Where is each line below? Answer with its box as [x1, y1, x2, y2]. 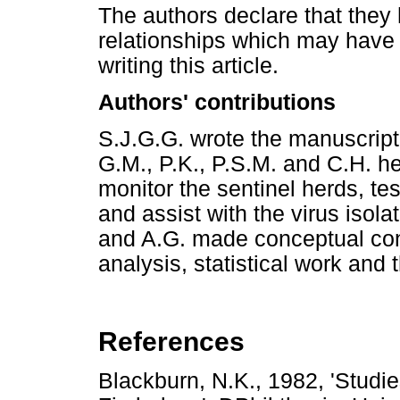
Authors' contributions [98, 90, 336, 115]
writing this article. [98, 54, 279, 79]
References [98, 326, 245, 356]
